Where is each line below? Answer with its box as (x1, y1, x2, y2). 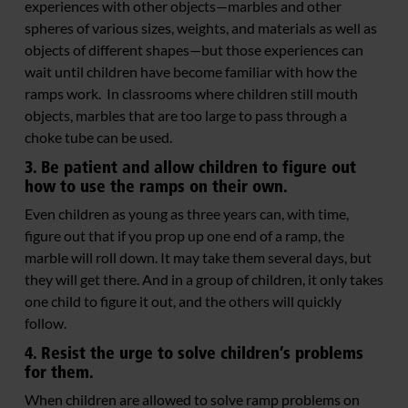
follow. (25, 314, 66, 332)
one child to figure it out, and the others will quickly (25, 292, 342, 311)
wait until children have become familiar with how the (25, 63, 357, 81)
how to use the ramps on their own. (25, 176, 288, 198)
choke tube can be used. (25, 128, 172, 147)
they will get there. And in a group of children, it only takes (25, 270, 383, 289)
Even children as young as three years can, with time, (25, 205, 349, 223)
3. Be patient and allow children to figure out (25, 157, 356, 178)
